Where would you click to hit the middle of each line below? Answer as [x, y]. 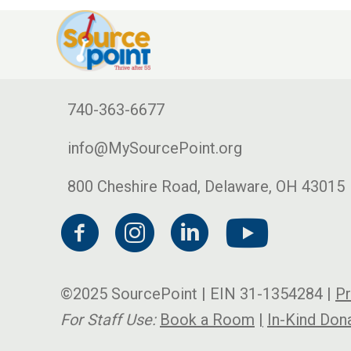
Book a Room [207, 320]
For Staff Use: [108, 320]
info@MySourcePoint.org [155, 148]
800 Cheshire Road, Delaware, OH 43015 [206, 186]
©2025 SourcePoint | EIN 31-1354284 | [198, 294]
